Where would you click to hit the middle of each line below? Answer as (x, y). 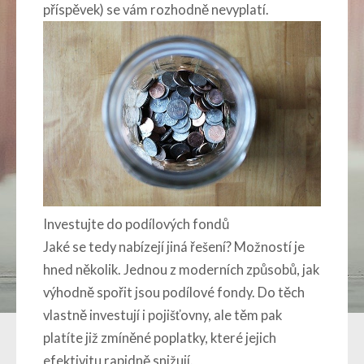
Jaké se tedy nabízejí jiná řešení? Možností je (174, 247)
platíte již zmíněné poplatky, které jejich (160, 338)
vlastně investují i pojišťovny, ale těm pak (162, 316)
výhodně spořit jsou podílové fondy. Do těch (174, 293)
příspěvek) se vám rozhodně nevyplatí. (156, 10)
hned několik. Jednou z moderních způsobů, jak (181, 270)
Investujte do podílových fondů (136, 225)
